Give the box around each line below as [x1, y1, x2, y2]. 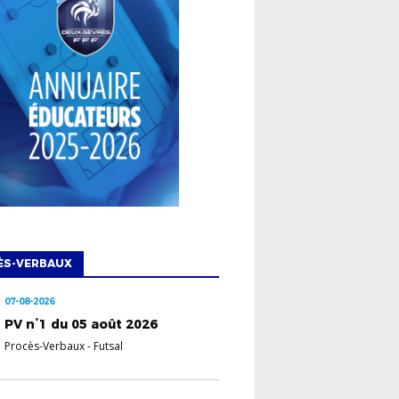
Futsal [94, 338, 124, 354]
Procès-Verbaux [4, 338, 85, 354]
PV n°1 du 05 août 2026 [4, 315, 159, 332]
